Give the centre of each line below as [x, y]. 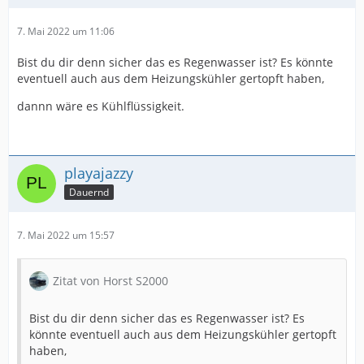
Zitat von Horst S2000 [110, 281]
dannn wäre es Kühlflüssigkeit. [101, 106]
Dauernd [89, 193]
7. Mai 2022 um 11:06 [66, 32]
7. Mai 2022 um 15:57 [66, 236]
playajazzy [99, 173]
